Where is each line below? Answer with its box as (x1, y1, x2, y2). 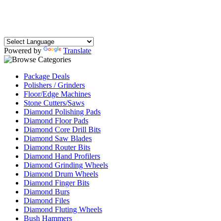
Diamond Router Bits (24, 143, 90, 151)
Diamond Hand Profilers (24, 152, 100, 160)
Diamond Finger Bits (24, 179, 89, 187)
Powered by (4, 46, 43, 55)
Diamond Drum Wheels (24, 170, 98, 178)
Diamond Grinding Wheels (24, 161, 108, 169)
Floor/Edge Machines (24, 90, 91, 98)
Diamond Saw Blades (24, 134, 92, 143)
